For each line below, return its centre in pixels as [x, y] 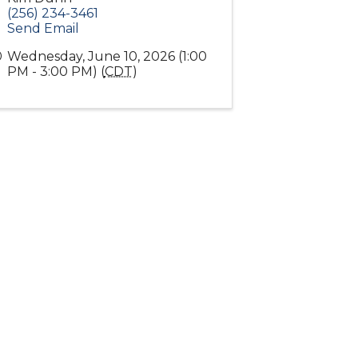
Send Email [43, 29]
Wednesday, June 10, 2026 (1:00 [107, 57]
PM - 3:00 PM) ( [56, 72]
